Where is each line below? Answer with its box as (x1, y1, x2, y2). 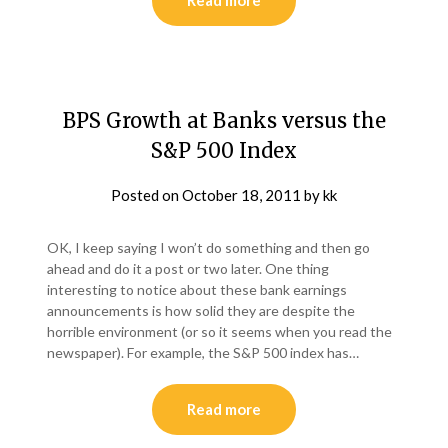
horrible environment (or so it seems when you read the (47, 323, 393, 341)
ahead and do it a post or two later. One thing (47, 260, 330, 278)
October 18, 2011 (182, 186, 301, 205)
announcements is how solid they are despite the (47, 302, 356, 320)
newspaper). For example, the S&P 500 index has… (47, 344, 360, 362)
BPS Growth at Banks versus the (62, 108, 386, 134)
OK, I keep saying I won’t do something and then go (47, 239, 371, 257)
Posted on (111, 186, 182, 205)
